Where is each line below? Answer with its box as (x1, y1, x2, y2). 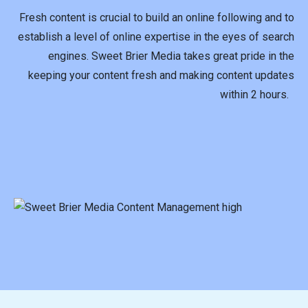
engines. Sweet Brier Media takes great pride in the (48, 49, 294, 63)
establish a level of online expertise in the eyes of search (18, 30, 294, 43)
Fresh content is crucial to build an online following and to (19, 10, 294, 24)
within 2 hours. (220, 87, 294, 101)
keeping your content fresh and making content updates (28, 68, 294, 82)
